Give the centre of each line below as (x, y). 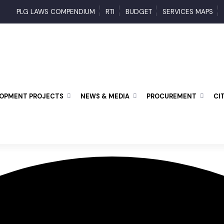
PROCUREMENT (184, 99)
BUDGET (150, 12)
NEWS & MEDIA (115, 99)
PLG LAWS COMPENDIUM (64, 12)
